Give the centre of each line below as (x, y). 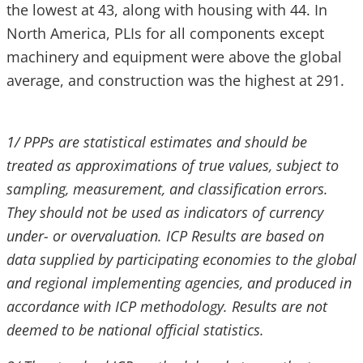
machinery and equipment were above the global (174, 57)
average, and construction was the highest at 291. (177, 80)
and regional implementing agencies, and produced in (179, 283)
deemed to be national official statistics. (135, 330)
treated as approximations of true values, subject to (173, 165)
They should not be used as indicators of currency (165, 212)
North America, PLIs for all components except (165, 33)
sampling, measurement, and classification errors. (167, 189)
